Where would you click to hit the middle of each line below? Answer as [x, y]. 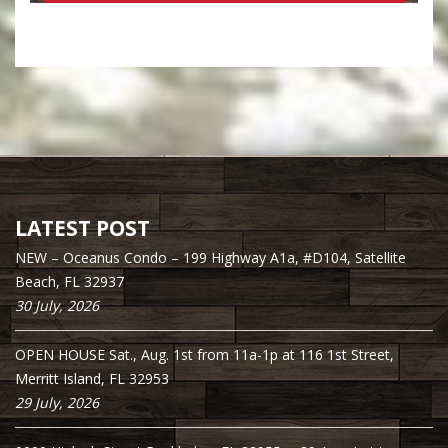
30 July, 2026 [57, 306]
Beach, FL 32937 [69, 282]
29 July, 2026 [57, 403]
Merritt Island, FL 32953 [92, 379]
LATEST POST [82, 228]
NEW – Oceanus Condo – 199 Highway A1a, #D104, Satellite [210, 258]
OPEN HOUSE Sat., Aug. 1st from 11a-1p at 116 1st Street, [204, 355]
